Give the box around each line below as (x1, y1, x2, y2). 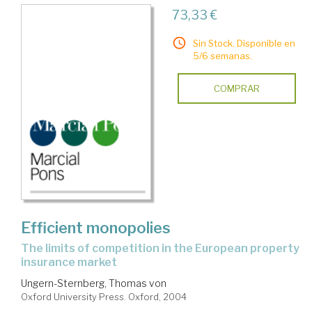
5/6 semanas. (192, 49, 252, 61)
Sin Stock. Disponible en (192, 37, 295, 49)
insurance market (21, 255, 117, 269)
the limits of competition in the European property (21, 241, 29, 255)
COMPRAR (213, 82, 260, 94)
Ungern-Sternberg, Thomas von (21, 276, 166, 289)
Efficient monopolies (21, 218, 171, 237)
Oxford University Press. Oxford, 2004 (21, 290, 187, 302)
